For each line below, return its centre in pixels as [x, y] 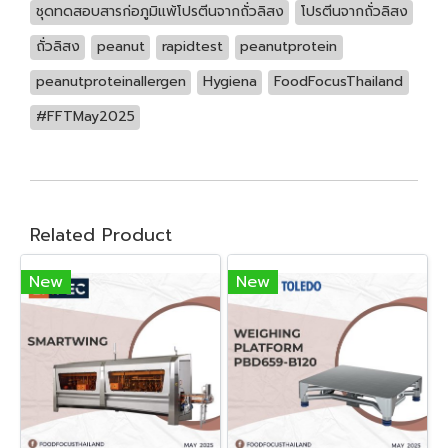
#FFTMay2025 [85, 116]
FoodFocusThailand [338, 81]
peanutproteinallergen [110, 81]
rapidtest [192, 46]
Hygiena [229, 81]
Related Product [101, 235]
